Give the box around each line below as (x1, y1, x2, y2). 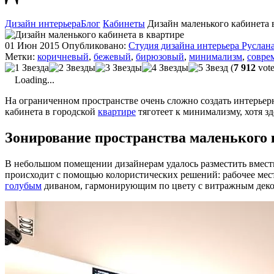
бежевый (94, 51, 131, 62)
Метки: (5, 51, 37, 62)
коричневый (37, 51, 89, 62)
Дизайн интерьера (5, 18, 81, 29)
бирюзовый (136, 51, 184, 62)
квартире (98, 106, 136, 117)
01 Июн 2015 (5, 40, 59, 51)
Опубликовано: (62, 40, 128, 51)
